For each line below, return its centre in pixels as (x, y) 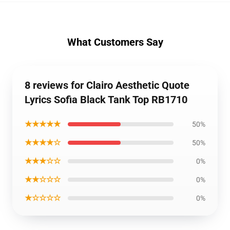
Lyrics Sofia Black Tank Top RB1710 (106, 100)
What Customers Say (115, 42)
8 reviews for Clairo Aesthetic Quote (107, 85)
